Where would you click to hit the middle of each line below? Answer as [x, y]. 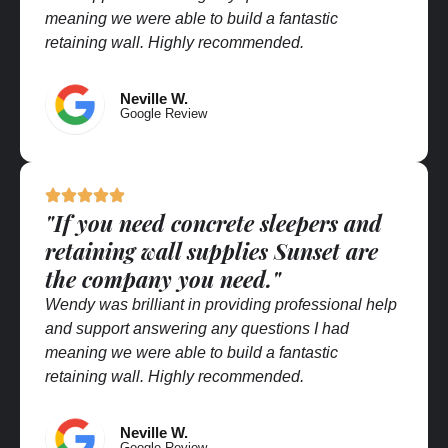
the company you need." [163, 278]
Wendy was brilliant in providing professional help [221, 304]
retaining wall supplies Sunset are [211, 250]
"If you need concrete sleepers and [213, 222]
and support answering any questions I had [197, 328]
